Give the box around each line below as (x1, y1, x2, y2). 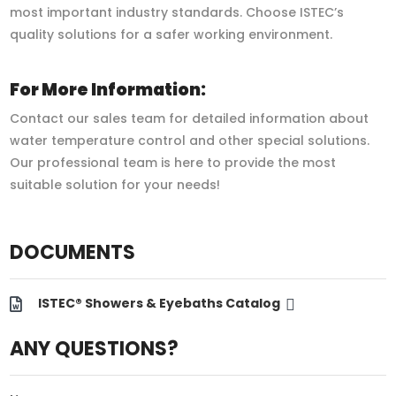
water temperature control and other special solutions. (10, 132, 370, 150)
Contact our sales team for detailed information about (10, 110, 369, 128)
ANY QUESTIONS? (10, 335, 179, 363)
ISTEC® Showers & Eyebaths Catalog (38, 294, 281, 313)
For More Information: (10, 77, 207, 102)
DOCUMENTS (10, 239, 136, 267)
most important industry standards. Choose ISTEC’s (10, 4, 345, 22)
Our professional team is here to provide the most (10, 154, 337, 172)
